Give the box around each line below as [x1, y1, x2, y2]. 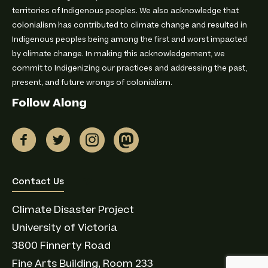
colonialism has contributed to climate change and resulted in [12, 22, 247, 29]
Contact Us [12, 178, 64, 187]
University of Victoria [12, 223, 117, 233]
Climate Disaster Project [12, 205, 134, 215]
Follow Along [12, 98, 87, 109]
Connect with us [11, 112, 196, 133]
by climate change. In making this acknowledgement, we [12, 50, 225, 58]
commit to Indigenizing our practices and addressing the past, [12, 65, 247, 72]
